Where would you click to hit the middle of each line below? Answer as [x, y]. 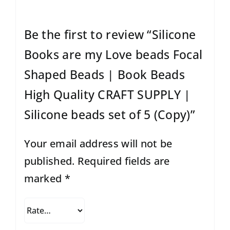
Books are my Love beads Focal [113, 54]
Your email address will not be [98, 143]
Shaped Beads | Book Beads [104, 74]
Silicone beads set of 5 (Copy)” [109, 114]
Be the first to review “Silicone [110, 34]
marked [44, 178]
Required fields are [123, 161]
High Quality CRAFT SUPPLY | [107, 94]
